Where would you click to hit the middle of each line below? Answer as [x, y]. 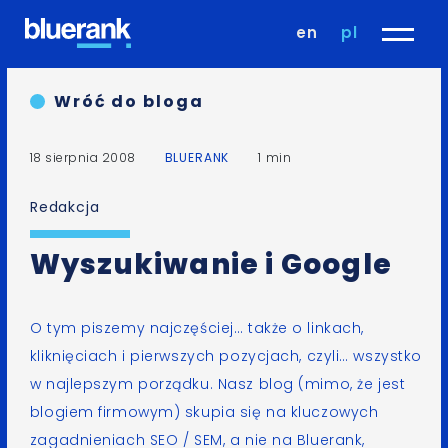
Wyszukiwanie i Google [211, 264]
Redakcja [64, 207]
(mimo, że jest [352, 384]
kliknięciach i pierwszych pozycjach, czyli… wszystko [225, 356]
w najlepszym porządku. [123, 384]
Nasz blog [258, 384]
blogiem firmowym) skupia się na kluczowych [204, 412]
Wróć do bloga [128, 101]
